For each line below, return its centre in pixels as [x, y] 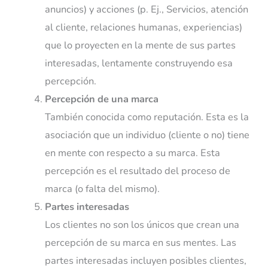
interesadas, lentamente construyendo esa [138, 63]
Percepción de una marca [101, 99]
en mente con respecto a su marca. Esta [132, 153]
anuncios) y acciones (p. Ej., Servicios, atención [146, 9]
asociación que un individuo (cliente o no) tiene [147, 135]
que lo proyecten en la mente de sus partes [140, 45]
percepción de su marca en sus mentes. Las [140, 242]
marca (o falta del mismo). [102, 188]
